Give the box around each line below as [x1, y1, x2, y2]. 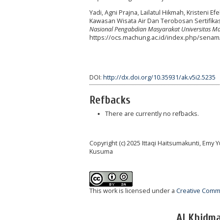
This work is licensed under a [89, 187, 176, 195]
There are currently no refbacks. [105, 110, 199, 118]
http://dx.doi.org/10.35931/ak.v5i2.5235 [103, 73, 216, 82]
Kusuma [89, 147, 113, 156]
